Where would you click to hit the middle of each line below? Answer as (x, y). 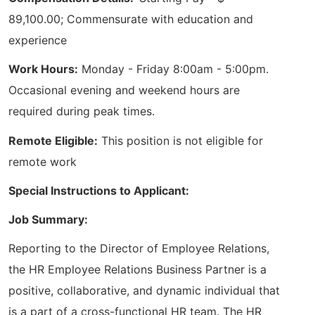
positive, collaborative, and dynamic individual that (144, 291)
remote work (43, 161)
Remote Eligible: (53, 140)
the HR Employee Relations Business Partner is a (137, 270)
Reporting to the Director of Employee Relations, (139, 249)
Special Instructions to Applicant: (99, 190)
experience (38, 40)
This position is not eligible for (180, 140)
